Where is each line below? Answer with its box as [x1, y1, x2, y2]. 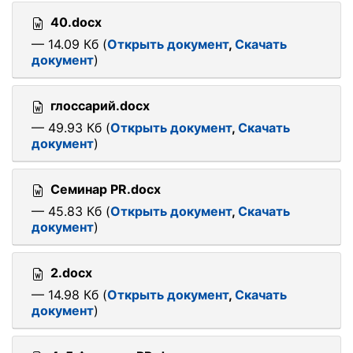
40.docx [50, 14, 102, 30]
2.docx [50, 265, 92, 281]
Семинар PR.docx [50, 181, 161, 197]
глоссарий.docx [50, 98, 150, 113]
